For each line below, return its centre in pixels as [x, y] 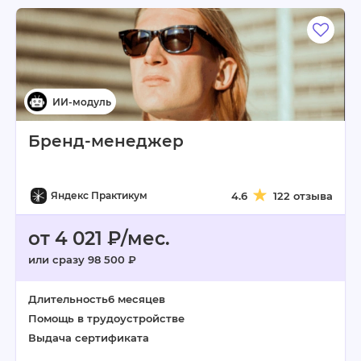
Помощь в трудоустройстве [106, 318]
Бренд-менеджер [106, 141]
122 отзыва [303, 196]
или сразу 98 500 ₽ [82, 259]
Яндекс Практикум [99, 195]
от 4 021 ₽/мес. [99, 239]
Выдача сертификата [89, 338]
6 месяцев [137, 299]
